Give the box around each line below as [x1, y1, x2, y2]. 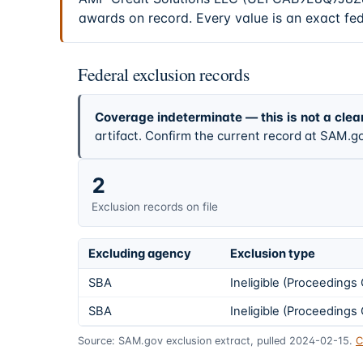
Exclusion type [230, 246, 315, 262]
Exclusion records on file [92, 199, 218, 213]
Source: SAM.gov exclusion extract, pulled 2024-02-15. [78, 334, 352, 347]
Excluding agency [88, 246, 191, 262]
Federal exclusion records [78, 62, 250, 86]
